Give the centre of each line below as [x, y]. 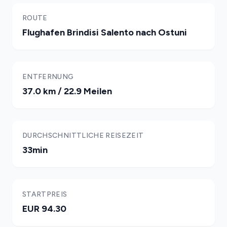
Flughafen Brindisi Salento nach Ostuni [105, 32]
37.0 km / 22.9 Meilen [67, 91]
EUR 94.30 [44, 209]
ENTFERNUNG [48, 77]
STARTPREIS [45, 194]
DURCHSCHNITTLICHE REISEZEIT [83, 136]
